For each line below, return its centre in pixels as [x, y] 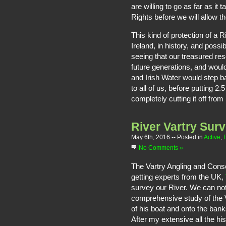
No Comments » [161, 148]
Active [212, 137]
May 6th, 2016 [151, 137]
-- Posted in [188, 137]
